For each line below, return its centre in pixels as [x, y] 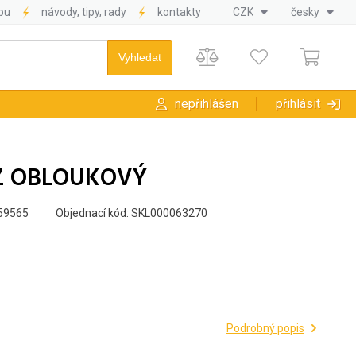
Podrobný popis [265, 329]
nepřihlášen [207, 104]
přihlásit [298, 104]
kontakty [179, 12]
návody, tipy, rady [84, 12]
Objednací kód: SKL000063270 [130, 213]
